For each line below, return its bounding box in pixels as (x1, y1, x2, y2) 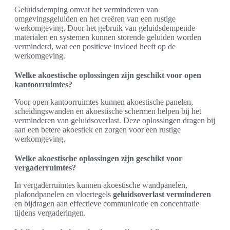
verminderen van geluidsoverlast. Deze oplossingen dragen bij (14, 116, 215, 125)
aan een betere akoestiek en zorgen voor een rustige (14, 125, 181, 135)
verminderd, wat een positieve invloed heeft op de (14, 42, 176, 51)
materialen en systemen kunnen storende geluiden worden (14, 33, 201, 42)
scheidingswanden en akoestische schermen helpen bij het (14, 107, 201, 116)
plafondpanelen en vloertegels (14, 190, 113, 199)
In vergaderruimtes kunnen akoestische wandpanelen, (14, 181, 187, 190)
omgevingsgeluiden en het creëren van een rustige (14, 14, 176, 24)
